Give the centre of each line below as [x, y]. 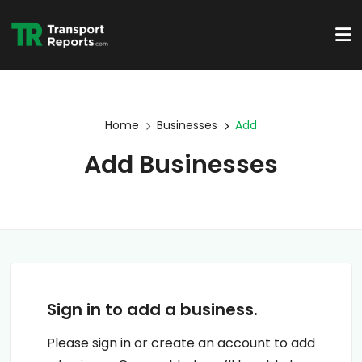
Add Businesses [181, 165]
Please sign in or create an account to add [181, 343]
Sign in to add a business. [152, 309]
